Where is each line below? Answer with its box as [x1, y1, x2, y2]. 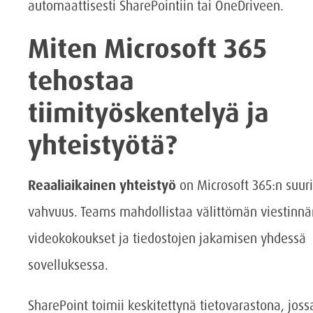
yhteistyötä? [28, 128, 177, 163]
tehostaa [28, 64, 134, 99]
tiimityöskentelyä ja [28, 96, 269, 131]
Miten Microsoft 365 [28, 31, 267, 67]
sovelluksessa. [28, 256, 108, 275]
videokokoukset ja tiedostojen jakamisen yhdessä [28, 230, 306, 248]
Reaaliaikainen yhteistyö [28, 177, 176, 195]
